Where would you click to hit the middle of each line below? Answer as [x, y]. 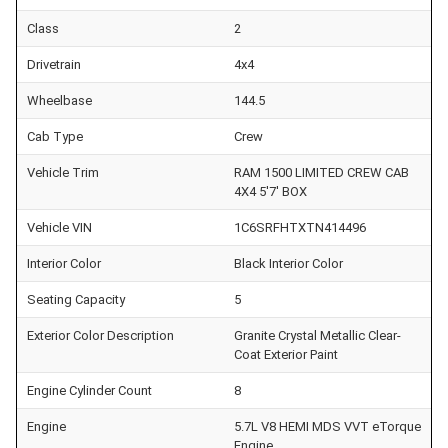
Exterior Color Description [100, 335]
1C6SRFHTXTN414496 [300, 227]
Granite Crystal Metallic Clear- [317, 335]
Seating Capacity [76, 299]
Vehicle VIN [59, 227]
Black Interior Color [288, 263]
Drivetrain [54, 64]
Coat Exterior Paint [286, 354]
